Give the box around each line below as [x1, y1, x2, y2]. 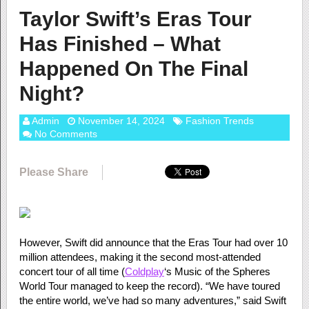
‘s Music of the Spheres [163, 266, 270, 277]
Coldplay [124, 266, 164, 277]
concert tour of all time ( [19, 266, 125, 277]
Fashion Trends [185, 115, 254, 126]
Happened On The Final [19, 57, 248, 80]
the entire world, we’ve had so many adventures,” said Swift [19, 295, 286, 306]
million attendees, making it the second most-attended [19, 251, 261, 263]
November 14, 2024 [77, 115, 165, 126]
